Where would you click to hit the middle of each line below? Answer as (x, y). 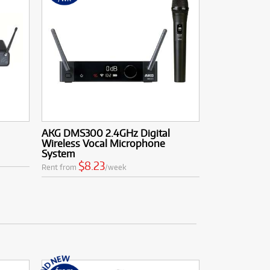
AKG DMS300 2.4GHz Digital (105, 133)
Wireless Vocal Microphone (103, 143)
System (58, 153)
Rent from (60, 167)
